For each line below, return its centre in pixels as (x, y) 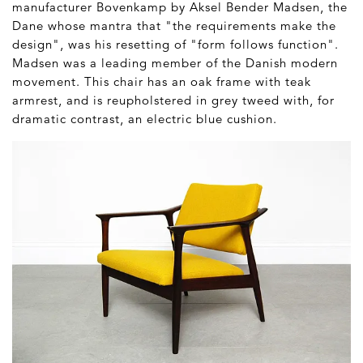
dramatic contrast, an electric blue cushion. (145, 119)
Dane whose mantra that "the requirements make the (174, 26)
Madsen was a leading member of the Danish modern (175, 63)
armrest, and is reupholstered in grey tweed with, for (173, 100)
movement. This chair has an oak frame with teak (162, 82)
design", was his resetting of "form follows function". (175, 45)
